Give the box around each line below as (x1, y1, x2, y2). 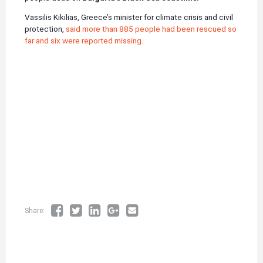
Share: (25, 207, 46, 215)
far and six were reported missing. (25, 36, 143, 46)
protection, (25, 24, 66, 34)
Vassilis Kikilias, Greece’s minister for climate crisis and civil (25, 12, 233, 22)
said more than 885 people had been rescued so (66, 24, 237, 34)
